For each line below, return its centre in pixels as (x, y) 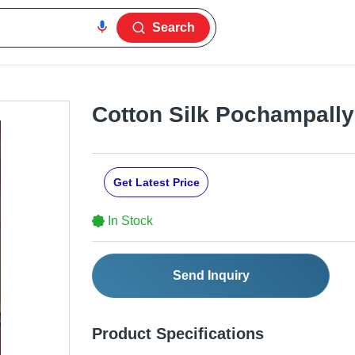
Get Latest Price (156, 183)
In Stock (130, 221)
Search (174, 27)
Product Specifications (178, 334)
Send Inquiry (211, 276)
